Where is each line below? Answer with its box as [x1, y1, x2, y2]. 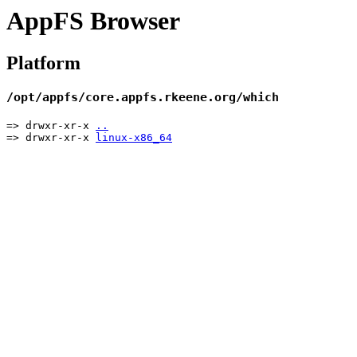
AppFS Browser [6, 6, 180, 35]
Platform [6, 53, 80, 74]
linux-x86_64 [96, 131, 172, 144]
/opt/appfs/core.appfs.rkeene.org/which [6, 90, 279, 105]
